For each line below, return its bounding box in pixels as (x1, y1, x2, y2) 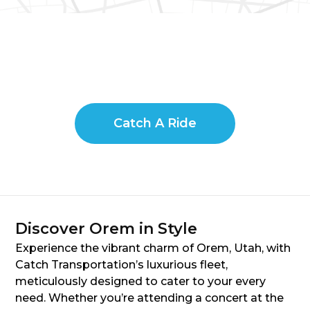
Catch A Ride (113, 116, 197, 131)
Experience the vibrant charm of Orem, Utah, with (15, 241, 291, 255)
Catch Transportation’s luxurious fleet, (15, 258, 228, 272)
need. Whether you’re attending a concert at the (15, 291, 284, 305)
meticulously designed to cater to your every (15, 275, 266, 289)
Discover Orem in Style (15, 219, 197, 239)
